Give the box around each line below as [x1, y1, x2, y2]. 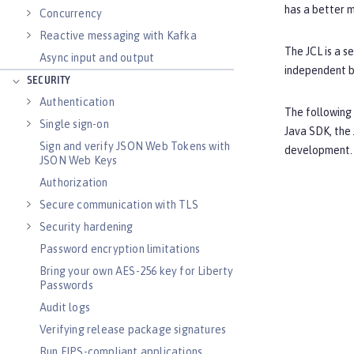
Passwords [40, 279, 93, 292]
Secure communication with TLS [40, 198, 198, 211]
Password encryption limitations [40, 243, 201, 255]
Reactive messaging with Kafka [40, 29, 197, 42]
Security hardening [40, 220, 134, 233]
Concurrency [40, 7, 103, 20]
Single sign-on [40, 118, 109, 130]
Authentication [40, 96, 115, 108]
